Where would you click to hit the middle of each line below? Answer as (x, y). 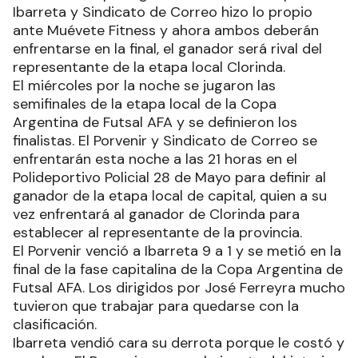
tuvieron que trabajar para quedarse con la (156, 306)
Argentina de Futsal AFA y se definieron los (155, 122)
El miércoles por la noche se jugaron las (144, 85)
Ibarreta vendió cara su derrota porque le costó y (179, 342)
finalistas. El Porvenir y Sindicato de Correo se (165, 140)
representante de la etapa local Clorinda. (149, 67)
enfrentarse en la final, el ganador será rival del (167, 48)
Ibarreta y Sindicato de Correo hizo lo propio (163, 12)
